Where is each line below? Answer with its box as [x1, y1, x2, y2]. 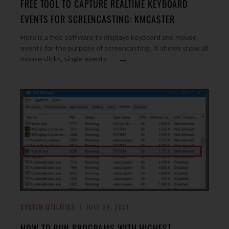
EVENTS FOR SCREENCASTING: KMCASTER [20, 12, 175, 26]
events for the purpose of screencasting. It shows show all [20, 43, 208, 52]
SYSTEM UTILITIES [20, 202, 75, 211]
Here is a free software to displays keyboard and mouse [20, 33, 197, 41]
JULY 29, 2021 [86, 202, 130, 211]
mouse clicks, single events [20, 54, 107, 63]
